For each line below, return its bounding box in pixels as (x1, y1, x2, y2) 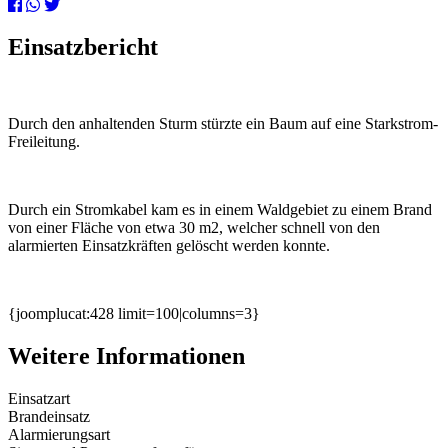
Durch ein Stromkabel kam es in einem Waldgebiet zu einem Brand (8, 201, 432, 219)
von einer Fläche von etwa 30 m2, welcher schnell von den (8, 219, 380, 237)
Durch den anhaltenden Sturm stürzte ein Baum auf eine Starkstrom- (8, 115, 438, 133)
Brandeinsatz (8, 408, 90, 426)
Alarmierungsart (8, 426, 110, 444)
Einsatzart (8, 390, 70, 408)
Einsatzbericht (8, 34, 158, 61)
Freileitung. (8, 133, 80, 151)
